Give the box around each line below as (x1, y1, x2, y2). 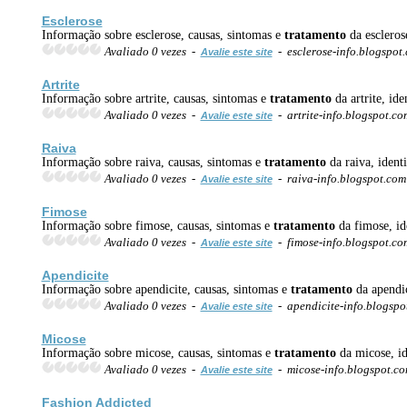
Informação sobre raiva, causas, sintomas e (41, 154, 264, 169)
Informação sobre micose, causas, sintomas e (41, 345, 274, 360)
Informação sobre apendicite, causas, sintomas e (41, 282, 291, 296)
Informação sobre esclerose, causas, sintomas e (41, 27, 284, 42)
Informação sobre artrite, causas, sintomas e (41, 91, 270, 105)
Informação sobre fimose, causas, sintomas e (41, 218, 273, 233)
